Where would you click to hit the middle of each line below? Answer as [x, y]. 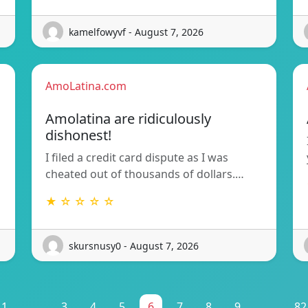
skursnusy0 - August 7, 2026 [134, 245]
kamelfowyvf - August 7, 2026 [136, 32]
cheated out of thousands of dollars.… [145, 174]
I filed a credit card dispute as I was [137, 158]
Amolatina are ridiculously [128, 119]
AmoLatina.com [86, 86]
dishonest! [78, 135]
